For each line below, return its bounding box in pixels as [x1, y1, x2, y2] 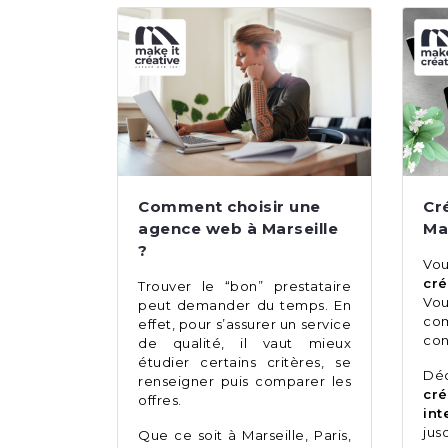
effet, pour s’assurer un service [138, 316, 351, 333]
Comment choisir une [138, 197, 321, 217]
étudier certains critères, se [138, 354, 351, 371]
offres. [138, 392, 185, 409]
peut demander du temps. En [138, 297, 351, 314]
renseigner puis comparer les [138, 373, 351, 390]
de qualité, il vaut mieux [138, 335, 351, 352]
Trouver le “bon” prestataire [138, 278, 351, 295]
